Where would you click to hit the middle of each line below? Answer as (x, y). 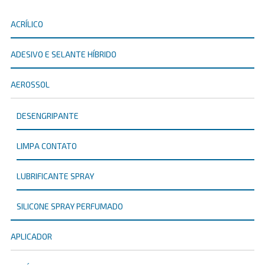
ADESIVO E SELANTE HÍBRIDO (64, 54)
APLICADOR (31, 237)
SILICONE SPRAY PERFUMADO (70, 206)
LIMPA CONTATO (47, 146)
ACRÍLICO (27, 24)
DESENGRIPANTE (48, 116)
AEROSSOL (30, 85)
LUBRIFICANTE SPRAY (55, 176)
